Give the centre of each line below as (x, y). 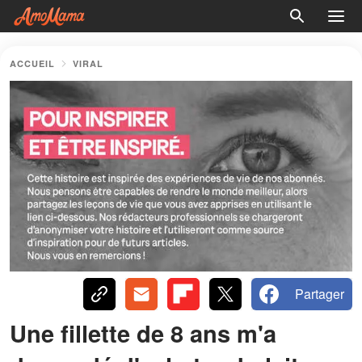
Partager (320, 293)
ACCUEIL (32, 63)
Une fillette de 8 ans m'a (143, 333)
